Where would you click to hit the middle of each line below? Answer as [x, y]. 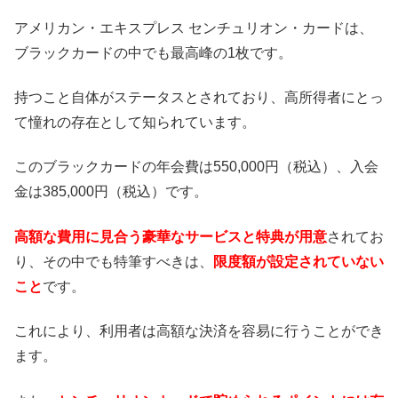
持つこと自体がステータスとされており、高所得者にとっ [199, 97]
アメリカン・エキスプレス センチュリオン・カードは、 [194, 28]
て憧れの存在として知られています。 [135, 122]
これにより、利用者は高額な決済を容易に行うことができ [199, 331]
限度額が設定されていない [298, 261]
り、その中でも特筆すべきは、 [114, 261]
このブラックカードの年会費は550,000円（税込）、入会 [196, 167]
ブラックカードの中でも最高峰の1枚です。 [153, 52]
